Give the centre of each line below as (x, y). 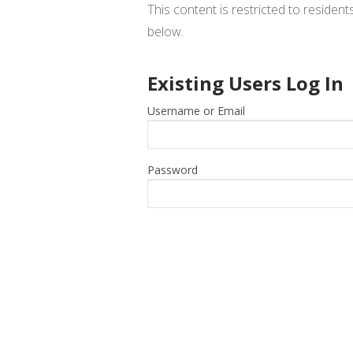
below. (165, 32)
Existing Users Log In (245, 84)
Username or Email (196, 111)
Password (173, 170)
